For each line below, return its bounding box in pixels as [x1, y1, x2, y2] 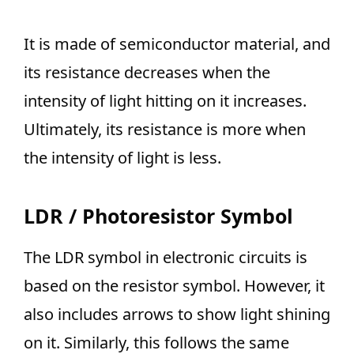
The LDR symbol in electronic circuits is [24, 247, 307, 268]
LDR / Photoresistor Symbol [24, 202, 293, 229]
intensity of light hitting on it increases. [24, 90, 307, 111]
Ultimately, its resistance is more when [24, 119, 306, 140]
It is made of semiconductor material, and [24, 33, 330, 55]
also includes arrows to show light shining [24, 303, 330, 325]
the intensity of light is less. [24, 147, 221, 168]
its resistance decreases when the [24, 62, 270, 83]
